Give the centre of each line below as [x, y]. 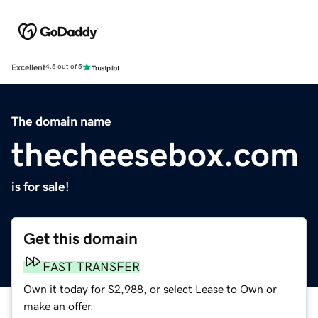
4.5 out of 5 [64, 67]
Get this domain [81, 238]
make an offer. [59, 306]
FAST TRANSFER [91, 267]
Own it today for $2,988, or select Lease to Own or [150, 289]
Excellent [28, 67]
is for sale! [40, 186]
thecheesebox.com [155, 154]
